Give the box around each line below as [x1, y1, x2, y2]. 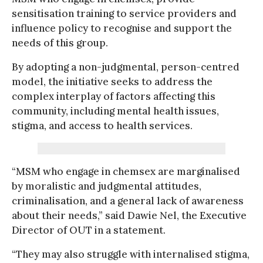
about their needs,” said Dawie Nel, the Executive [12, 208, 247, 222]
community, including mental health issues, [12, 104, 219, 117]
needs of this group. [12, 36, 108, 49]
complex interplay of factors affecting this [12, 89, 215, 103]
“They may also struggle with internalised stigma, [12, 247, 249, 261]
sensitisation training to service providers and [12, 6, 237, 20]
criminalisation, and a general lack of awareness [12, 194, 244, 207]
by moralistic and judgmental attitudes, [12, 179, 201, 193]
